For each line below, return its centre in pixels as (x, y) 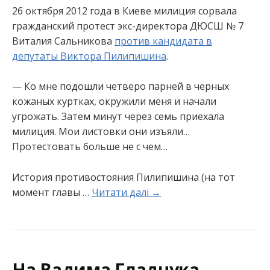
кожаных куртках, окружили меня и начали (114, 102)
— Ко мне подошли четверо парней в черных (121, 86)
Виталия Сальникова (63, 41)
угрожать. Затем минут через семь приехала (118, 117)
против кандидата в (163, 41)
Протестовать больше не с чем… (90, 147)
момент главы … (52, 192)
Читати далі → (126, 192)
